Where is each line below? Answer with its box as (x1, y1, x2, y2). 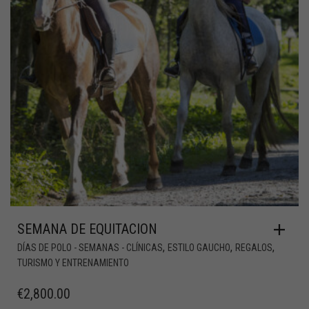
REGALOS (235, 242, 272, 254)
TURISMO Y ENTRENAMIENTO (17, 257, 129, 269)
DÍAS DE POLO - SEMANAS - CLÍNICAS (17, 242, 163, 254)
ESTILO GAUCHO (168, 242, 230, 254)
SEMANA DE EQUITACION (17, 221, 157, 238)
